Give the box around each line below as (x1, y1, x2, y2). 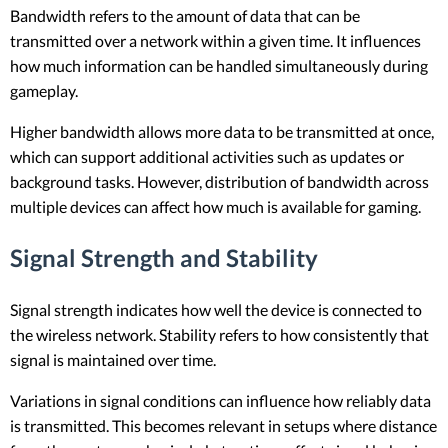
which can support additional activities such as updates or (10, 147, 404, 167)
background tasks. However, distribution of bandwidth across (10, 172, 429, 192)
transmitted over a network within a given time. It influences (10, 31, 421, 51)
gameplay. (10, 81, 78, 101)
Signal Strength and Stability (10, 243, 318, 273)
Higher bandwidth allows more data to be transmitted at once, (10, 122, 434, 142)
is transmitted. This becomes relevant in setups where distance (10, 416, 437, 436)
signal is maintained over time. (10, 350, 216, 370)
